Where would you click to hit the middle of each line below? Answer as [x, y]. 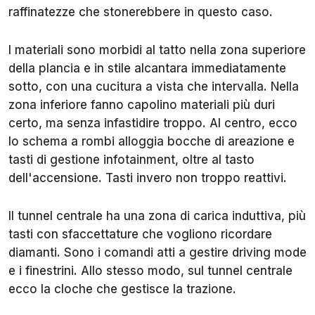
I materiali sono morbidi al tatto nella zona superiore [157, 50]
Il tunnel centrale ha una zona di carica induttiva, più [157, 216]
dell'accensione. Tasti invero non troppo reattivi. [148, 178]
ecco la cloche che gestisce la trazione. [122, 289]
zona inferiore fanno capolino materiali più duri [142, 104]
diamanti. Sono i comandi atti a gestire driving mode [157, 252]
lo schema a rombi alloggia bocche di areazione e [152, 141]
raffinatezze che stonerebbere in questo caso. [141, 12]
